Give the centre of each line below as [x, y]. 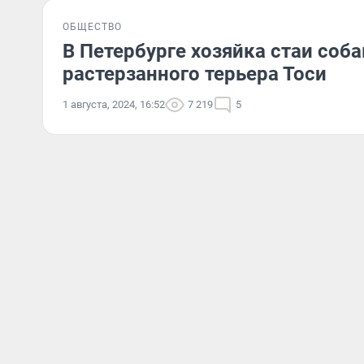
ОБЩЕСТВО [92, 27]
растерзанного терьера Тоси [195, 74]
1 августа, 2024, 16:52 [114, 104]
